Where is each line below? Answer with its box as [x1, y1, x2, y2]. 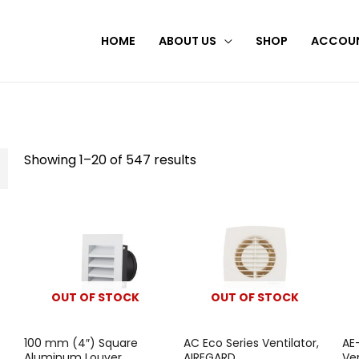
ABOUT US [159, 33, 217, 49]
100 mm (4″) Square [24, 335, 139, 352]
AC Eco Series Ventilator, [183, 335, 319, 352]
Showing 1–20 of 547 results [24, 150, 197, 169]
